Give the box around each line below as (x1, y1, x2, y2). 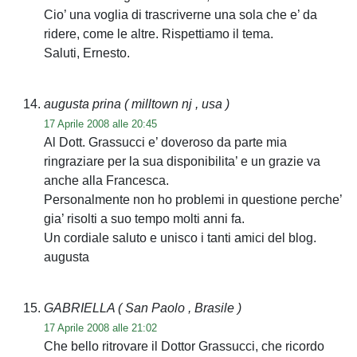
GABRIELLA (44, 300, 118, 315)
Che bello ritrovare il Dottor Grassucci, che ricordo (44, 339, 324, 353)
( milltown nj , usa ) (124, 96, 229, 111)
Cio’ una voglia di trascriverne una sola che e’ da (44, 7, 317, 22)
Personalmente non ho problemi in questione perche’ (44, 192, 342, 206)
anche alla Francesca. (44, 173, 169, 187)
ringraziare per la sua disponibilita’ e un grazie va (44, 154, 320, 168)
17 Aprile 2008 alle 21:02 (44, 321, 157, 334)
